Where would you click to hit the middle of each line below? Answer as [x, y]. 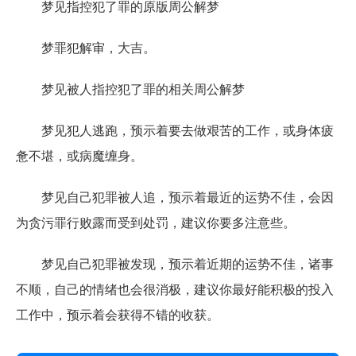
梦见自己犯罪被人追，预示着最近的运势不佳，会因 [175, 197]
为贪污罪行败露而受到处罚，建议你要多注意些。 [156, 223]
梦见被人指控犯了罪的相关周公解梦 [130, 89]
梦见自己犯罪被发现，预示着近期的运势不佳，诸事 [175, 264]
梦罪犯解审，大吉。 [86, 48]
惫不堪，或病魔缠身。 [79, 156]
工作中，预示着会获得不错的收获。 [118, 315]
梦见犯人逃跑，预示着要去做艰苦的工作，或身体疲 [175, 131]
